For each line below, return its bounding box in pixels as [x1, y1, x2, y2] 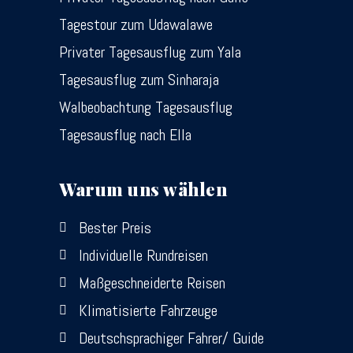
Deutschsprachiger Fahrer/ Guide [79, 327, 264, 348]
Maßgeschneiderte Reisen [79, 272, 225, 293]
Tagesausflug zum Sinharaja [59, 69, 219, 90]
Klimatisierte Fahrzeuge [79, 299, 217, 321]
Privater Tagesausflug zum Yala [59, 41, 241, 62]
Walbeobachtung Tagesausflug [59, 96, 232, 117]
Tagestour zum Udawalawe [59, 13, 213, 35]
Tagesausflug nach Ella [59, 124, 191, 145]
